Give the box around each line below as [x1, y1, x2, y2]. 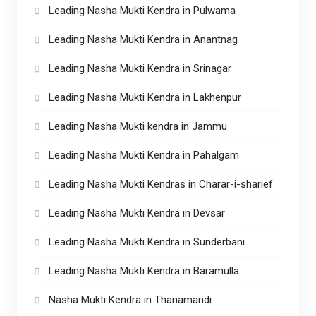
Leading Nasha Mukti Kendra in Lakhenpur [48, 90, 241, 104]
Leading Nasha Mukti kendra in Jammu [48, 119, 227, 133]
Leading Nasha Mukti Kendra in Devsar [48, 206, 225, 219]
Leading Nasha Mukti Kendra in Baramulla [48, 264, 239, 277]
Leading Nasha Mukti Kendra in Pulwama [48, 4, 236, 17]
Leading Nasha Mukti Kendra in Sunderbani [48, 235, 245, 248]
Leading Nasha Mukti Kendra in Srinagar [48, 61, 231, 75]
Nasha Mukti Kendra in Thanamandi [48, 293, 212, 306]
